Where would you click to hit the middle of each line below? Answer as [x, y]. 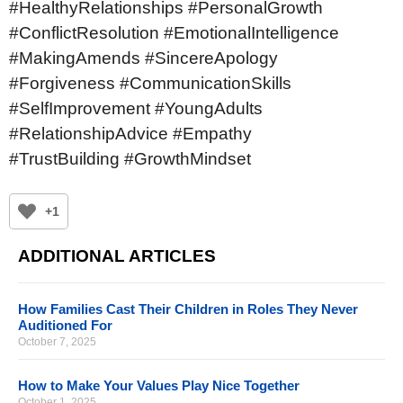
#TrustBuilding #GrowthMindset [130, 158]
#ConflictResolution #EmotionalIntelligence [174, 32]
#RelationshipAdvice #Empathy [130, 133]
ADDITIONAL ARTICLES [117, 256]
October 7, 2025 [57, 342]
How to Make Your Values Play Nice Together [159, 386]
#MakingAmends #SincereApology [143, 58]
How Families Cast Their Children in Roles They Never [188, 309]
